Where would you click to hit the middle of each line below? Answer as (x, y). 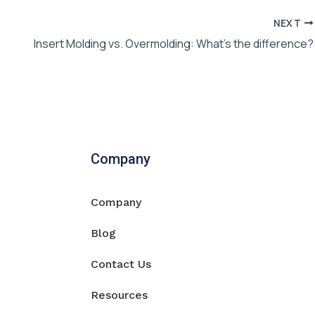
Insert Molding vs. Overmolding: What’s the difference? (174, 43)
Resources (120, 295)
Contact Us (121, 264)
